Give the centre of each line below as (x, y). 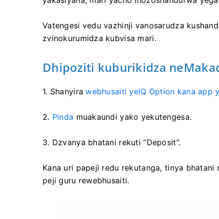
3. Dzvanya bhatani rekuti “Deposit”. (112, 142)
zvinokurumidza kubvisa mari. (99, 38)
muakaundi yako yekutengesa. (133, 117)
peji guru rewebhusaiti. (86, 180)
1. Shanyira (64, 91)
